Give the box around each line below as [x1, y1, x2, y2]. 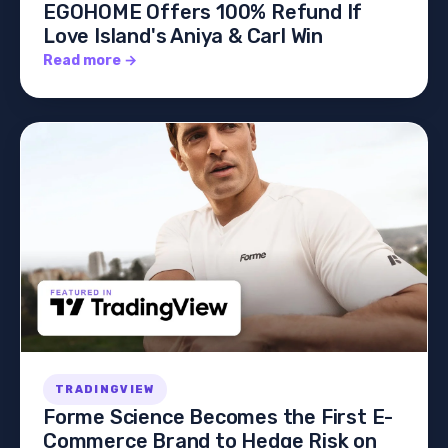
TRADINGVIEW [55, 382, 155, 396]
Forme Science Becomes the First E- [43, 404, 394, 429]
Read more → [43, 52, 137, 70]
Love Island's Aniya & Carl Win [43, 24, 324, 49]
